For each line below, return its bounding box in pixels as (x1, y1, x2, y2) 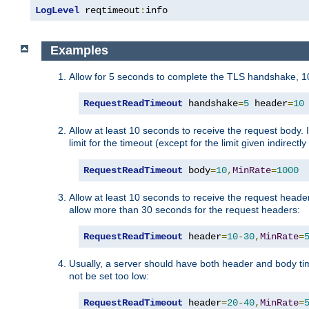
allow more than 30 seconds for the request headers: (69, 203, 300, 215)
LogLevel (35, 5, 79, 17)
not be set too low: (69, 270, 149, 281)
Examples (50, 43, 108, 58)
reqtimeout (79, 5, 140, 17)
